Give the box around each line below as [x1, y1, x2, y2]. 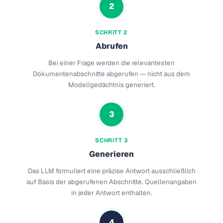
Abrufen [95, 41, 128, 52]
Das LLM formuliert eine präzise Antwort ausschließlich [27, 167, 196, 176]
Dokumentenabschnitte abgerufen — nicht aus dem [33, 70, 190, 79]
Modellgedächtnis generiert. [68, 81, 155, 90]
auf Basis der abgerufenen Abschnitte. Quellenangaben [26, 178, 197, 187]
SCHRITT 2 [95, 28, 128, 36]
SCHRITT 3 [95, 136, 128, 144]
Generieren [89, 149, 134, 160]
